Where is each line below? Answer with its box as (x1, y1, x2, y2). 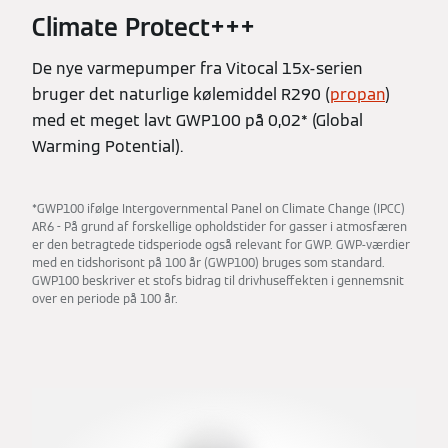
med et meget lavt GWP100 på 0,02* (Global (32, 109, 363, 131)
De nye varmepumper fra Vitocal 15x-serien (32, 57, 363, 79)
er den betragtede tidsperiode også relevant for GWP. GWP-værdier (32, 236, 410, 252)
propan (330, 83, 385, 105)
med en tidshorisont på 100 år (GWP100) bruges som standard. (32, 254, 385, 270)
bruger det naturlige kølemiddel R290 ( (32, 83, 330, 105)
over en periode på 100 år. (32, 290, 181, 306)
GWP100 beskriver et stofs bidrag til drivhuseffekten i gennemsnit (32, 272, 404, 288)
